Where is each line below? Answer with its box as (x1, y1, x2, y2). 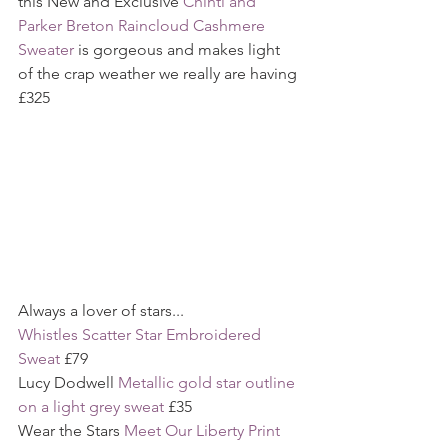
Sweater (18, 40, 74, 60)
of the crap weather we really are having (18, 64, 301, 84)
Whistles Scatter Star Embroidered (18, 325, 265, 345)
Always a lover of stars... (18, 301, 184, 321)
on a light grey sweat (18, 397, 164, 417)
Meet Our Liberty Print (124, 421, 284, 441)
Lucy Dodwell (18, 373, 118, 393)
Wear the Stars (18, 421, 124, 441)
